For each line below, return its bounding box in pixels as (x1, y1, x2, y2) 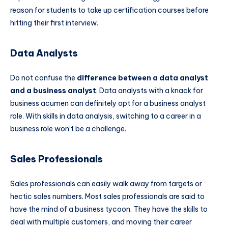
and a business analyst (10, 85, 96, 95)
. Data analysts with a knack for (96, 85, 203, 95)
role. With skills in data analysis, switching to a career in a (10, 111, 201, 121)
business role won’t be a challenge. (10, 124, 128, 133)
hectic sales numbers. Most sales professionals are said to (10, 191, 205, 201)
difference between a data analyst (77, 73, 208, 82)
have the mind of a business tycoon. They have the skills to (10, 204, 208, 214)
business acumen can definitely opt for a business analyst (10, 98, 206, 108)
